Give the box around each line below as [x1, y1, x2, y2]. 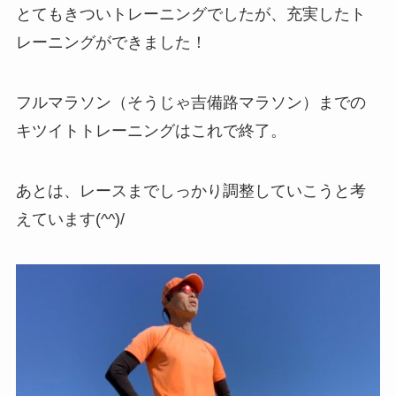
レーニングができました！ [15, 33, 207, 51]
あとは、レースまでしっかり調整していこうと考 [15, 181, 366, 200]
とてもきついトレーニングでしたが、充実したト [15, 4, 366, 23]
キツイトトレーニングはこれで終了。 [15, 121, 286, 140]
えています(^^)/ [15, 209, 125, 228]
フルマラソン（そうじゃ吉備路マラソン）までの [15, 93, 366, 111]
